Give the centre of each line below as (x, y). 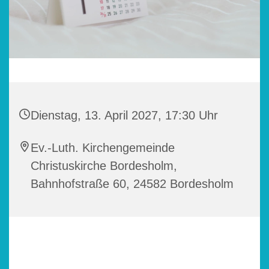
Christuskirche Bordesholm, (104, 166)
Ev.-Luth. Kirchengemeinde (103, 148)
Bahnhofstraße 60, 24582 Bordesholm (132, 184)
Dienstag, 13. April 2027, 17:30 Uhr (124, 116)
